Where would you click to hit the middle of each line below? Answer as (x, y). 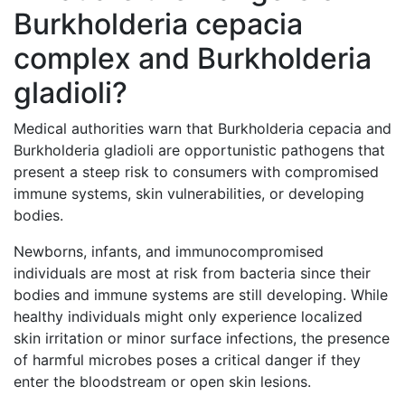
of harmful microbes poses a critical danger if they (187, 360)
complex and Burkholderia (193, 58)
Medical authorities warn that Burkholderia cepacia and (202, 128)
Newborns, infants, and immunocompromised (169, 251)
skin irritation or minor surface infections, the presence (202, 338)
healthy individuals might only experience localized (188, 316)
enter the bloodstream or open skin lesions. (162, 381)
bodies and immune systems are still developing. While (201, 295)
